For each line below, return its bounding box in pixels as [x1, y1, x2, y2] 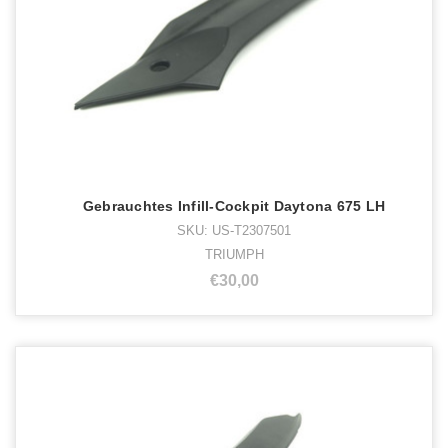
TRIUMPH [204, 246, 264, 262]
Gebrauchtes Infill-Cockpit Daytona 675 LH [82, 197, 386, 214]
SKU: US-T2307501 [177, 222, 291, 238]
